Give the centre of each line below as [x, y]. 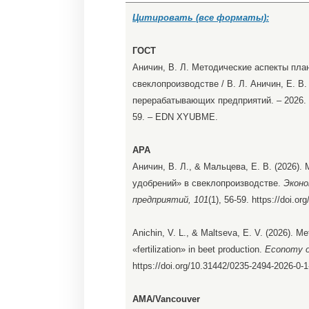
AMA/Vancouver [166, 299]
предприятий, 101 [170, 200]
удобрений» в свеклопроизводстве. [208, 183]
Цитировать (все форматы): [201, 18]
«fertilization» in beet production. [199, 250]
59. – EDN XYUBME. [175, 117]
